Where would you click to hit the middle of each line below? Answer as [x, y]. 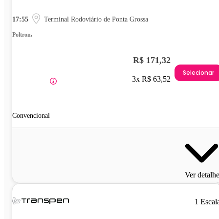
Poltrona [23, 35]
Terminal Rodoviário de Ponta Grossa [96, 20]
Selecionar [198, 72]
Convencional [31, 116]
